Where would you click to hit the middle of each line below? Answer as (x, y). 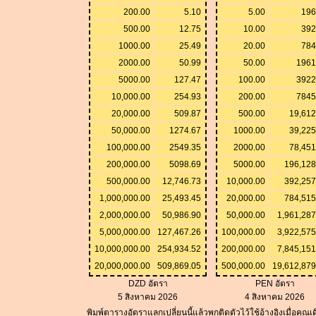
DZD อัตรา (148, 283)
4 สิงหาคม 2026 (275, 297)
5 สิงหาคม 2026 (148, 297)
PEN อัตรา (275, 283)
